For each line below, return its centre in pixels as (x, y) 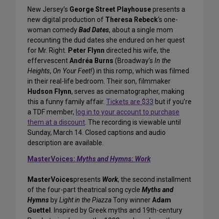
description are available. (66, 143)
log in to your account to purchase (128, 112)
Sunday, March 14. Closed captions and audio (97, 133)
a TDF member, (52, 112)
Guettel (39, 210)
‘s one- (168, 20)
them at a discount (56, 122)
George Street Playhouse (110, 10)
